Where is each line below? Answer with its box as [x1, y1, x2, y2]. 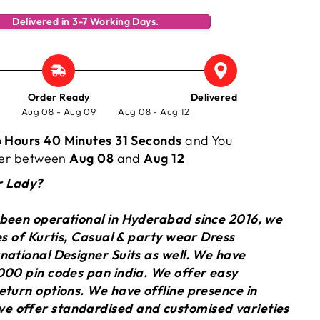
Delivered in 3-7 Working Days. [12, 15, 159, 28]
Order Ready [27, 91, 90, 104]
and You [185, 132, 236, 149]
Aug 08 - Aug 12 [118, 106, 190, 117]
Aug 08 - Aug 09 [21, 106, 96, 117]
